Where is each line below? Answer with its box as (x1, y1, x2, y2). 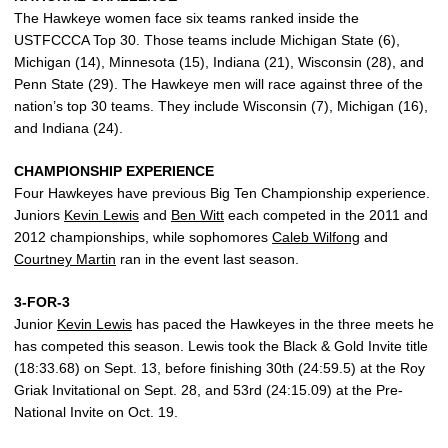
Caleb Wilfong (272, 229, 360, 245)
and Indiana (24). (14, 120, 123, 136)
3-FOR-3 (14, 294, 70, 310)
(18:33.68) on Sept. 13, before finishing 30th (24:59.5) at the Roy (14, 360, 425, 376)
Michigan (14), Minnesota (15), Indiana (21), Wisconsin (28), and (14, 54, 424, 70)
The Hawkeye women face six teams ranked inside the (14, 10, 359, 26)
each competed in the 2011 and (224, 207, 428, 223)
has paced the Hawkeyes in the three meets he (132, 316, 434, 332)
